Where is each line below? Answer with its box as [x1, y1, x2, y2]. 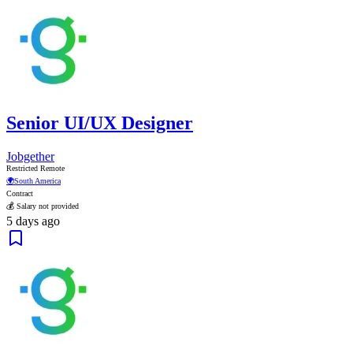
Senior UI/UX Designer [6, 113, 193, 134]
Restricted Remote [6, 164, 65, 173]
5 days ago [6, 214, 60, 229]
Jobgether [6, 150, 54, 164]
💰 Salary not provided [6, 202, 79, 211]
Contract [6, 189, 33, 199]
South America [14, 176, 61, 186]
